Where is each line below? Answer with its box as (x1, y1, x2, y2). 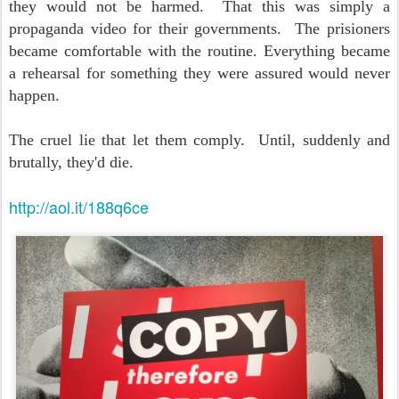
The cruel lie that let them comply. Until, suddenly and (9, 131, 390, 149)
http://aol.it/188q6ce (9, 195, 149, 218)
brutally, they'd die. (9, 153, 142, 171)
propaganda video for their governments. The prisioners (9, 20, 390, 37)
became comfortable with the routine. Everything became (9, 42, 390, 60)
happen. (9, 86, 69, 104)
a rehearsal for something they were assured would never (9, 64, 390, 82)
